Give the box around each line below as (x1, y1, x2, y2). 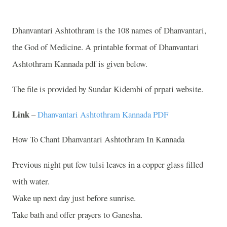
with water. (12, 175, 50, 187)
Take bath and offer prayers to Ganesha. (12, 209, 142, 221)
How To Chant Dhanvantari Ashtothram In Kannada (12, 133, 184, 145)
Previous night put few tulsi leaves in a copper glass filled (12, 159, 203, 171)
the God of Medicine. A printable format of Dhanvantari (12, 41, 199, 53)
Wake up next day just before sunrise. (12, 192, 136, 204)
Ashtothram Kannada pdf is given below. (12, 58, 147, 69)
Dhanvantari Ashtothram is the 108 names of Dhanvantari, (12, 24, 206, 36)
